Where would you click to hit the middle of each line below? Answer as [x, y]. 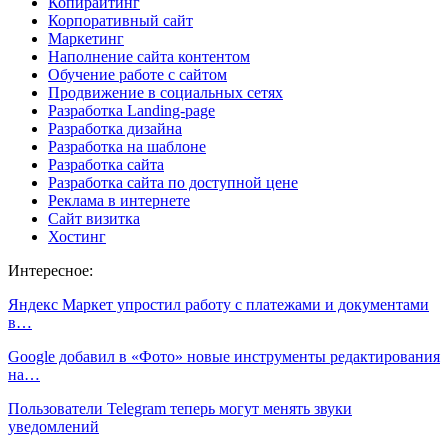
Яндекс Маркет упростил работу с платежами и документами [218, 304]
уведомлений [53, 426]
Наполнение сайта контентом [149, 56]
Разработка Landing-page [131, 110]
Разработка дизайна [115, 128]
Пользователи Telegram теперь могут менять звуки [180, 408]
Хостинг [77, 236]
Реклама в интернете [119, 200]
